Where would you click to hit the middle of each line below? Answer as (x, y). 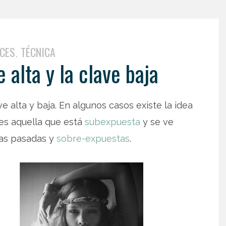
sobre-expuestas (93, 138)
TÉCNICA (38, 52)
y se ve (157, 122)
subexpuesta (112, 122)
